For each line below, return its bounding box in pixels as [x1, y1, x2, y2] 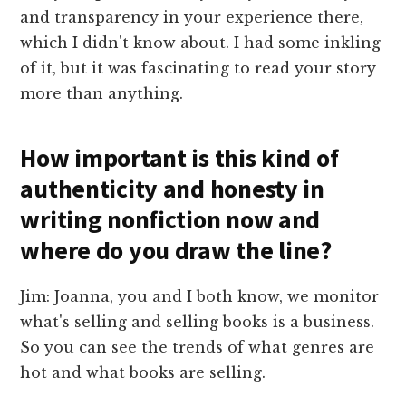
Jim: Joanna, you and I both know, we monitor [20, 287, 380, 306]
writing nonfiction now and [20, 203, 321, 237]
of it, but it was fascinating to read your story [20, 59, 377, 78]
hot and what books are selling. [20, 363, 266, 382]
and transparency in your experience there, [20, 8, 364, 27]
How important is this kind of [20, 141, 339, 175]
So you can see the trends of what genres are [20, 338, 375, 357]
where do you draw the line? [20, 234, 332, 267]
